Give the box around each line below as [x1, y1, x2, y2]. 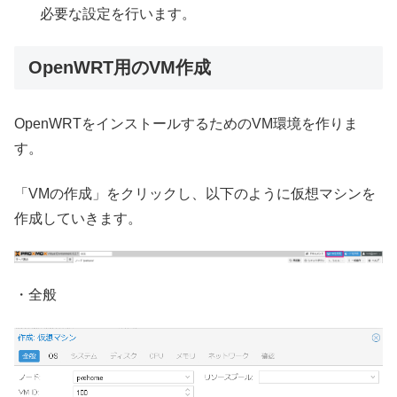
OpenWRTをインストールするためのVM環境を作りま [14, 116, 358, 132]
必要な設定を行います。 [40, 5, 197, 21]
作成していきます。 [14, 210, 142, 226]
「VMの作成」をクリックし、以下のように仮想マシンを [14, 185, 376, 201]
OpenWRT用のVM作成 [28, 58, 211, 78]
